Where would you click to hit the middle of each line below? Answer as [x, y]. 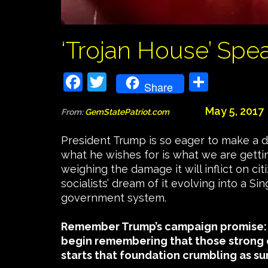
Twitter [125, 82]
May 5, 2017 [234, 111]
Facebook [108, 82]
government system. [114, 198]
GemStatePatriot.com [145, 112]
